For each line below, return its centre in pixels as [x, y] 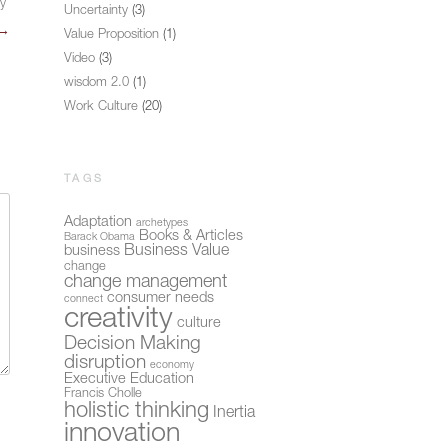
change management [145, 282]
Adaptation [98, 222]
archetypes [162, 223]
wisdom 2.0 [96, 83]
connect [83, 299]
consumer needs [160, 298]
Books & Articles [191, 236]
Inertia [234, 413]
